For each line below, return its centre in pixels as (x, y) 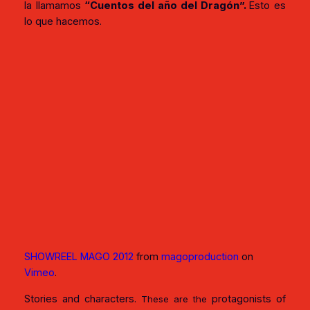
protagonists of (247, 299)
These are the (174, 299)
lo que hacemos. (63, 22)
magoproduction (200, 257)
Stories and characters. (82, 299)
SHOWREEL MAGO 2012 (79, 257)
